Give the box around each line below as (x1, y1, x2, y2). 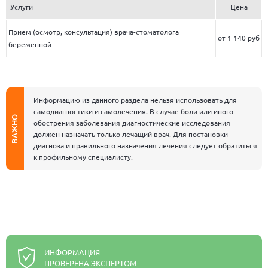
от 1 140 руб (218, 33, 260, 42)
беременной (8, 39, 51, 49)
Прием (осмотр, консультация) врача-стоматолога (8, 27, 179, 36)
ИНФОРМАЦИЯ (44, 247, 100, 257)
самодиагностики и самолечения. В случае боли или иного (33, 106, 233, 116)
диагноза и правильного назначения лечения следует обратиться (33, 141, 257, 150)
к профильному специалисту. (33, 152, 133, 162)
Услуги (10, 2, 33, 11)
